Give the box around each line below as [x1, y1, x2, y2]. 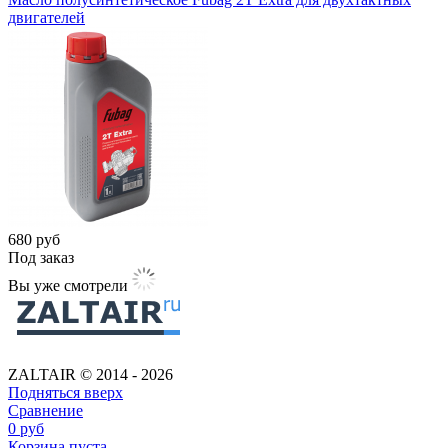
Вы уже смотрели [8, 276, 128, 294]
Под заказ [8, 248, 74, 266]
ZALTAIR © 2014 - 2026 [8, 365, 173, 383]
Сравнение [8, 401, 83, 419]
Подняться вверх [8, 383, 123, 401]
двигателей [8, 8, 85, 26]
